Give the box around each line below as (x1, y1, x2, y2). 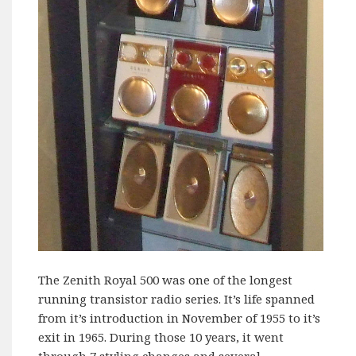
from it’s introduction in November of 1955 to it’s (38, 309, 321, 326)
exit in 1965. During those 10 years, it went (38, 328, 284, 345)
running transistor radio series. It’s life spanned (38, 290, 315, 307)
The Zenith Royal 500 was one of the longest (38, 271, 293, 288)
